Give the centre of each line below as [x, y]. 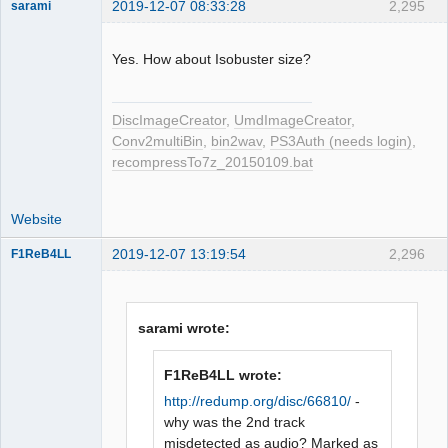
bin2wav [236, 141]
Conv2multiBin [157, 141]
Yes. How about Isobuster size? [211, 58]
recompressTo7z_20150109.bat [212, 162]
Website [36, 218]
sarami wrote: [184, 327]
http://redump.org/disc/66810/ [258, 401]
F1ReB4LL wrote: [223, 374]
